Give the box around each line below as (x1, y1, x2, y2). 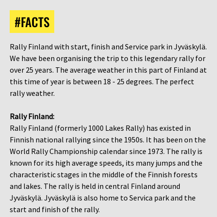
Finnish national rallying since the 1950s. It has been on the (10, 134, 206, 144)
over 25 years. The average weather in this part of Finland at (10, 64, 207, 75)
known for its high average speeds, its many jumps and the (10, 157, 202, 168)
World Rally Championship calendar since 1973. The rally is (10, 146, 202, 156)
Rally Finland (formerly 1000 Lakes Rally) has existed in (10, 123, 191, 133)
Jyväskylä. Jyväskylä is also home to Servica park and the (10, 192, 196, 202)
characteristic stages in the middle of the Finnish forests (10, 169, 198, 179)
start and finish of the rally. (10, 204, 100, 214)
